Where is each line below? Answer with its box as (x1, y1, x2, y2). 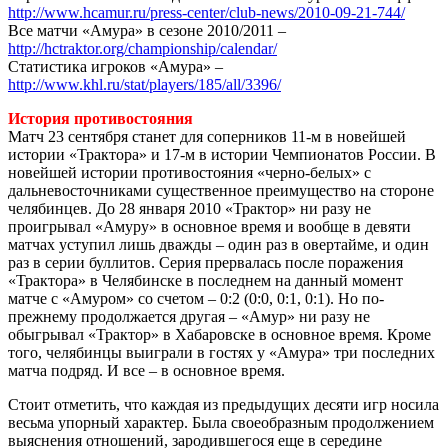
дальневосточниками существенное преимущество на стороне (8, 181, 434, 199)
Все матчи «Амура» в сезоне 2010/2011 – (8, 21, 286, 39)
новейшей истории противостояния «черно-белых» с (8, 163, 371, 181)
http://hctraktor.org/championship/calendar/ (8, 39, 277, 57)
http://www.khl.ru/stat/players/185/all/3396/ (8, 75, 281, 93)
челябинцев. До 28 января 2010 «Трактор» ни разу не (8, 199, 371, 217)
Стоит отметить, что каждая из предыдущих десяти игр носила (8, 395, 439, 413)
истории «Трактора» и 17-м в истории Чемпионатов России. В (8, 145, 436, 163)
